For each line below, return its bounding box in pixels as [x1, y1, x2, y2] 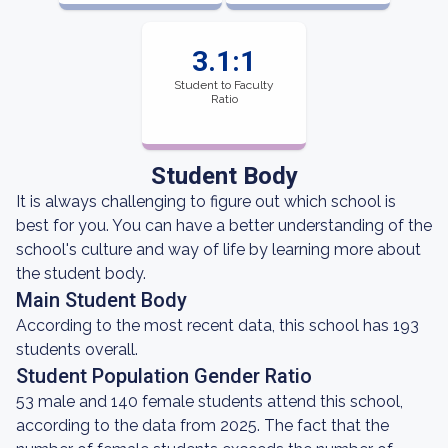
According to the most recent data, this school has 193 [16, 316, 419, 335]
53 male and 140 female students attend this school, [16, 392, 403, 411]
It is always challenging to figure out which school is [16, 192, 396, 211]
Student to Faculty [174, 78, 274, 92]
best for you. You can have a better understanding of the [16, 216, 432, 235]
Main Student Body [16, 288, 187, 312]
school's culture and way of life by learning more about [16, 240, 421, 259]
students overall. [16, 340, 138, 359]
